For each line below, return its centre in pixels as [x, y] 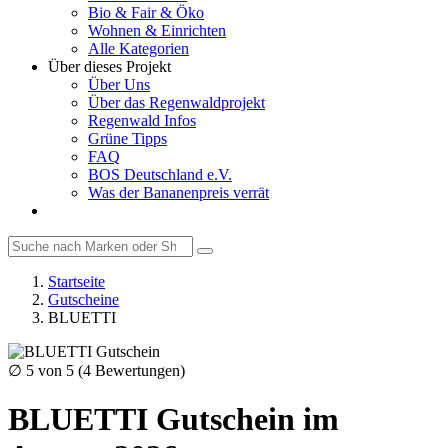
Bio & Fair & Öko [146, 12]
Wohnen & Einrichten [157, 30]
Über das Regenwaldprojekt [176, 102]
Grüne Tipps [127, 138]
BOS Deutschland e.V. [160, 174]
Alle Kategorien [138, 48]
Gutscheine [83, 299]
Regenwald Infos [142, 120]
